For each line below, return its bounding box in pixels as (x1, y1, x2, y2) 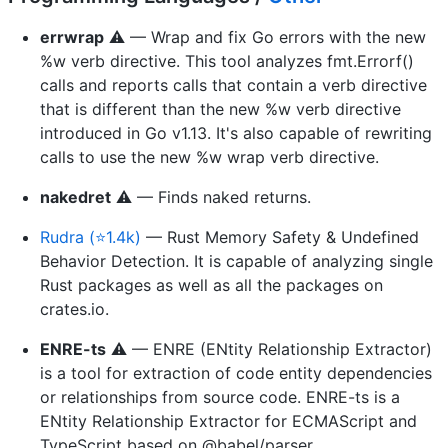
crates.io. (40, 298, 109, 319)
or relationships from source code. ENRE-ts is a (40, 386, 400, 407)
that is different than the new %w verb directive (40, 98, 401, 119)
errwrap (40, 26, 104, 47)
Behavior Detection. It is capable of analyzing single (40, 250, 433, 271)
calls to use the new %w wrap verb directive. (40, 146, 379, 167)
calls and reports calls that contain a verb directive (40, 74, 427, 95)
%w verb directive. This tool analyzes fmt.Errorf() (40, 50, 414, 71)
